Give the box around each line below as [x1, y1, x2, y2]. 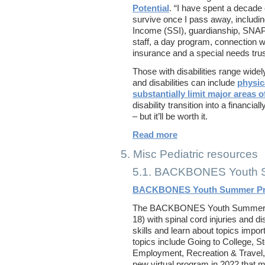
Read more [132, 130, 177, 140]
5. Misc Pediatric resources [121, 147, 258, 160]
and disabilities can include [132, 78, 237, 88]
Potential [132, 4, 169, 13]
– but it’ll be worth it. [132, 112, 208, 121]
